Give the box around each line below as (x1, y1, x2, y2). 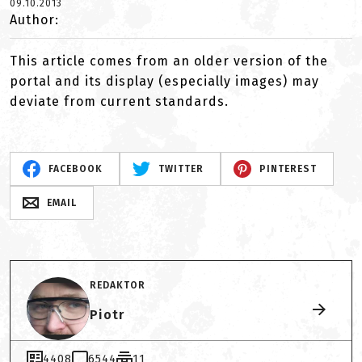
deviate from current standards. (10, 94, 229, 109)
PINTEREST (259, 163, 317, 175)
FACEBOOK (48, 163, 103, 175)
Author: (10, 12, 59, 27)
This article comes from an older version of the (10, 53, 328, 69)
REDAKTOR (90, 279, 145, 291)
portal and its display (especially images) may (10, 74, 319, 89)
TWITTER (158, 163, 204, 175)
